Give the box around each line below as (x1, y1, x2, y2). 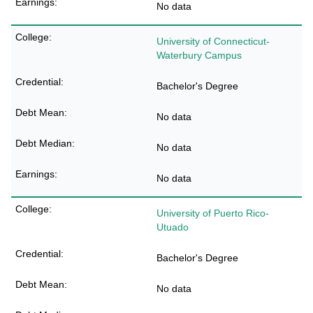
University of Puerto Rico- (156, 208, 269, 219)
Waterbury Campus (156, 50, 242, 61)
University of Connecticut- (156, 36, 270, 47)
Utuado (156, 221, 189, 233)
